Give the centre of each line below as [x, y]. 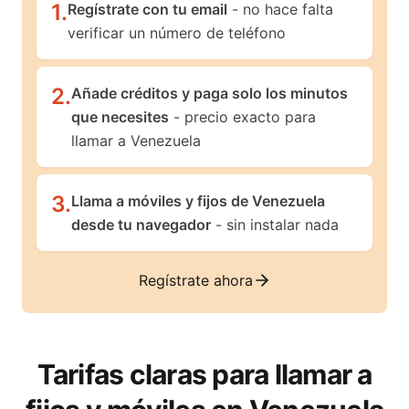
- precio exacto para [242, 117]
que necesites [120, 117]
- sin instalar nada [275, 225]
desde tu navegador [141, 225]
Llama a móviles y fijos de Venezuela [198, 201]
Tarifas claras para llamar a [204, 374]
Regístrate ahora [195, 280]
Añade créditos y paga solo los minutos [210, 93]
